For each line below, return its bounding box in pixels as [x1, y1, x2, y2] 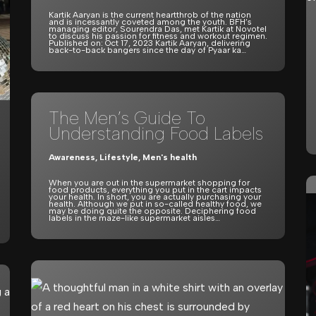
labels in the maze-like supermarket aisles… [49, 213, 222, 223]
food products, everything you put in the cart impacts [49, 185, 262, 195]
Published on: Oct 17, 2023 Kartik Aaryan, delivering [49, 38, 250, 48]
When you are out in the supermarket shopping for [49, 178, 250, 188]
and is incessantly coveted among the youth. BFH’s [49, 17, 252, 27]
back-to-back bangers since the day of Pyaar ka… [49, 45, 248, 55]
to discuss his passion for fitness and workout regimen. [49, 31, 267, 41]
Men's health [142, 152, 197, 162]
